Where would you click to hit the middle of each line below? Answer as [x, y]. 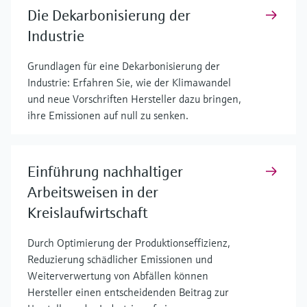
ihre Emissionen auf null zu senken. [108, 115]
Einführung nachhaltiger [105, 171]
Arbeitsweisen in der [93, 192]
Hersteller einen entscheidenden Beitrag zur [128, 292]
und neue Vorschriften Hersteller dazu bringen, [134, 98]
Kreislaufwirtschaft [88, 212]
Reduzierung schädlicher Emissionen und [120, 259]
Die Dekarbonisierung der [109, 15]
